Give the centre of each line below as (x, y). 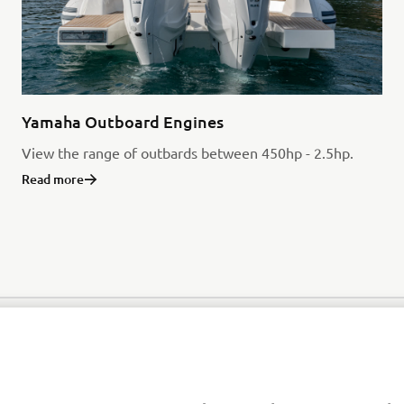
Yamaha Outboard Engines (122, 121)
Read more (52, 179)
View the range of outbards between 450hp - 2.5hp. (187, 152)
